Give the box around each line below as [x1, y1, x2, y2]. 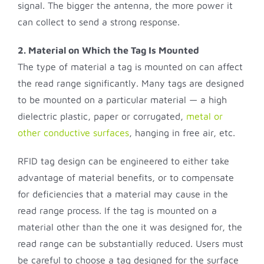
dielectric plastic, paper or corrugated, [18, 111, 186, 122]
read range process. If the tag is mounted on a [18, 205, 217, 216]
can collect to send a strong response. [18, 16, 180, 28]
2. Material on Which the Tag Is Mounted [18, 45, 199, 56]
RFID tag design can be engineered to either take [18, 156, 229, 167]
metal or [186, 111, 223, 122]
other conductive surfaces [18, 127, 129, 138]
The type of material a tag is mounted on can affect [18, 61, 243, 72]
